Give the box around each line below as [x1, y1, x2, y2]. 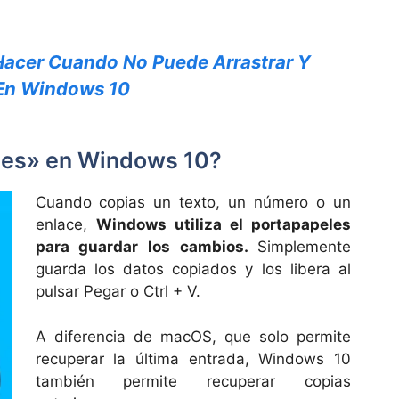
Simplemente [257, 238, 351, 256]
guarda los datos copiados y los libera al [35, 260, 351, 279]
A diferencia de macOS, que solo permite [35, 327, 351, 346]
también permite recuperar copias [35, 371, 351, 390]
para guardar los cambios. [35, 238, 257, 256]
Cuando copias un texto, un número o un [35, 193, 351, 212]
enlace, [35, 216, 96, 234]
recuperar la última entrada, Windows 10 [35, 349, 351, 368]
